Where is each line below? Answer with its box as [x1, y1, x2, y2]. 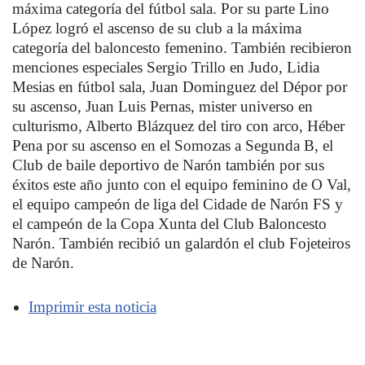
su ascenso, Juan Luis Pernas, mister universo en [12, 98, 313, 115]
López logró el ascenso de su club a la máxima [12, 20, 301, 37]
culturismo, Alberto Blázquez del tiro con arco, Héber [12, 117, 345, 134]
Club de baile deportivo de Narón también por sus [12, 156, 324, 174]
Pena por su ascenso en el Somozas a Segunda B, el [12, 137, 333, 154]
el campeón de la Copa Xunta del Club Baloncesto [12, 215, 327, 232]
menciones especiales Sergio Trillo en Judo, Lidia [12, 59, 319, 76]
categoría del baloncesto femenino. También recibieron [12, 39, 352, 56]
